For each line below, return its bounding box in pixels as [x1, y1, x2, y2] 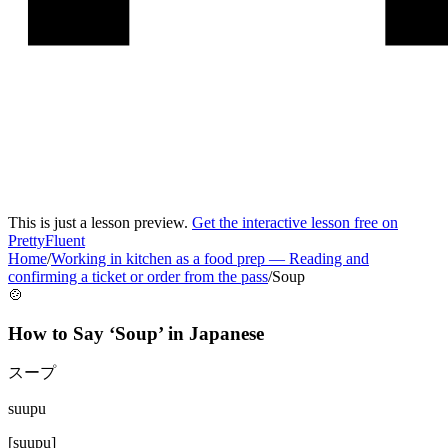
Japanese [189, 322, 264, 344]
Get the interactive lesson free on [192, 214, 398, 231]
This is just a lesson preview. [8, 214, 192, 231]
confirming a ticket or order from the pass [8, 268, 268, 285]
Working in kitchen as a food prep [51, 250, 265, 267]
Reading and [289, 250, 369, 267]
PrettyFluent [8, 232, 85, 249]
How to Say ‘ [8, 322, 115, 344]
